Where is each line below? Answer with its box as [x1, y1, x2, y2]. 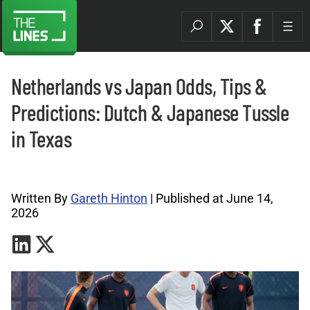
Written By [11, 191, 71, 206]
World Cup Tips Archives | [13, 167, 102, 176]
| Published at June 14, [147, 191, 273, 206]
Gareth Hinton [71, 191, 147, 206]
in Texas [11, 125, 71, 152]
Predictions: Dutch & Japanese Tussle [11, 99, 289, 125]
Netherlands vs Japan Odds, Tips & [11, 73, 267, 99]
